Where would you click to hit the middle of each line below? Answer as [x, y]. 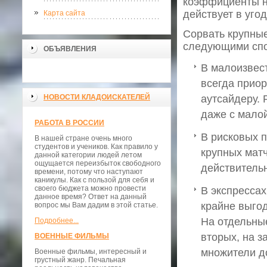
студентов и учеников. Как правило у [96, 147]
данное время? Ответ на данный [91, 197]
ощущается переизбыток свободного [98, 163]
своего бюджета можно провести [90, 188]
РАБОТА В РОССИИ [69, 123]
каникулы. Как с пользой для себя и [94, 180]
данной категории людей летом [88, 155]
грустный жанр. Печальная [80, 260]
